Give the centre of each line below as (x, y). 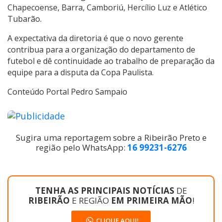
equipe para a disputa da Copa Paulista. (81, 72)
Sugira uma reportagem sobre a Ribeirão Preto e (111, 137)
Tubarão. (25, 19)
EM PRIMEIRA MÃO (151, 200)
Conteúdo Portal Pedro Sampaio (67, 91)
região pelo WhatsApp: (81, 147)
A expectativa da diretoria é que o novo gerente (95, 38)
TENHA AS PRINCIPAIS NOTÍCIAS (106, 190)
